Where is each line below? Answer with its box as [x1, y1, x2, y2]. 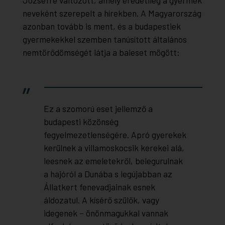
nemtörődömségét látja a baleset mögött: [22, 47, 180, 58]
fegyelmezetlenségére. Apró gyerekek [43, 129, 186, 141]
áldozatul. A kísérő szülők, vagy [43, 194, 159, 206]
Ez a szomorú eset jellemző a [43, 103, 153, 115]
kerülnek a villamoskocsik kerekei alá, [43, 142, 184, 154]
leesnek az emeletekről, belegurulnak [43, 155, 183, 167]
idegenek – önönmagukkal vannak [43, 207, 168, 219]
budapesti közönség [43, 116, 119, 128]
